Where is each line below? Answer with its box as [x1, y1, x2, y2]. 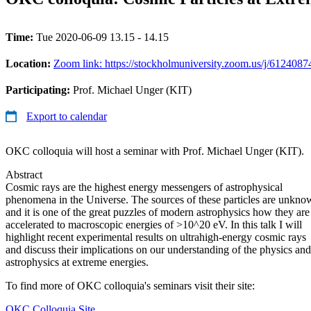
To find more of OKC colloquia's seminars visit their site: [6, 279, 255, 292]
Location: [6, 57, 53, 69]
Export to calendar [26, 110, 107, 122]
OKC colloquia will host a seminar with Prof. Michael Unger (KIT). [6, 144, 304, 157]
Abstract [6, 168, 42, 180]
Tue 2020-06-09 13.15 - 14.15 [36, 31, 169, 43]
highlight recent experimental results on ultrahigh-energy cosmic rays [6, 230, 306, 243]
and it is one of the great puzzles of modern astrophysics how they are [6, 205, 310, 218]
